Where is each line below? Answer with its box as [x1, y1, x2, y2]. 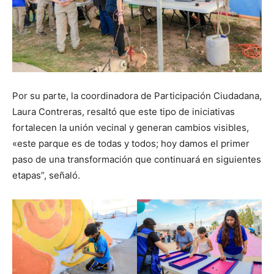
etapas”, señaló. [12, 169, 80, 182]
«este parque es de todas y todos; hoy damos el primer [12, 138, 250, 150]
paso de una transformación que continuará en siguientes [12, 154, 261, 166]
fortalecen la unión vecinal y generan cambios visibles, [12, 122, 249, 134]
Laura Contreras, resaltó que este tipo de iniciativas [12, 106, 235, 118]
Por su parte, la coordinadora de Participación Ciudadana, [12, 90, 262, 102]
